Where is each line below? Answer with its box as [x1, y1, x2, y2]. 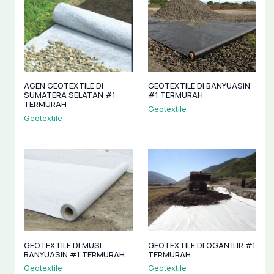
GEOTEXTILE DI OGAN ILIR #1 [147, 239, 256, 251]
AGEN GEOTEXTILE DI [23, 80, 103, 92]
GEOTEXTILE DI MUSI [23, 239, 102, 251]
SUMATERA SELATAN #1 [23, 89, 116, 101]
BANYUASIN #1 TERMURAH [23, 248, 125, 260]
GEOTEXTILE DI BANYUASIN [147, 80, 250, 92]
